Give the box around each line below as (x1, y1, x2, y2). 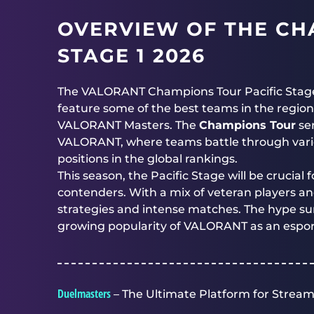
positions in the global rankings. (57, 152, 238, 165)
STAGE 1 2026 (57, 44, 205, 67)
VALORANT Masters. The (57, 118, 199, 132)
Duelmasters (57, 286, 111, 301)
